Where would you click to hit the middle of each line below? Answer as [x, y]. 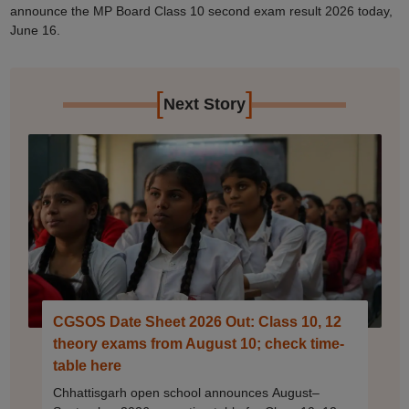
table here [87, 366]
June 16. [35, 31]
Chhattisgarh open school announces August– [186, 393]
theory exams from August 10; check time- [198, 344]
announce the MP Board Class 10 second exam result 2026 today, [201, 11]
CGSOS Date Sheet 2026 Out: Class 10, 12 [197, 322]
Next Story [204, 105]
